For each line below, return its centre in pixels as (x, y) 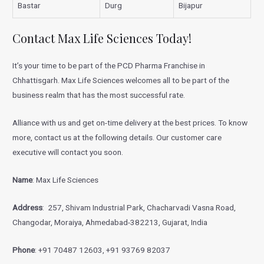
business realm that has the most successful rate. (100, 95)
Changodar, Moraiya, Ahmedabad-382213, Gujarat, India (110, 222)
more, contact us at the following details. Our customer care (117, 137)
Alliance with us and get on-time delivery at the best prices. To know (130, 123)
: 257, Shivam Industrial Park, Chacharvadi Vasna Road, (139, 207)
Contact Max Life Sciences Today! (102, 38)
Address (28, 207)
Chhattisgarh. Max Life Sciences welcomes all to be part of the (121, 80)
